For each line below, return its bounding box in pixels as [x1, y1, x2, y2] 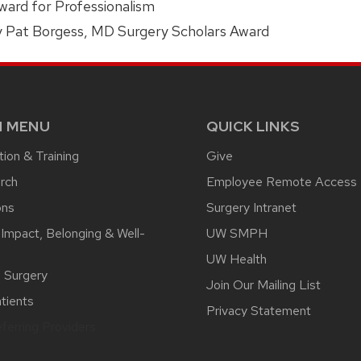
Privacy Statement [206, 301, 311, 319]
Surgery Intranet [206, 198, 297, 216]
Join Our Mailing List [206, 276, 321, 293]
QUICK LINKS [206, 116, 300, 135]
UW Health [206, 250, 267, 268]
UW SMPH [206, 224, 268, 242]
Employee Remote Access [206, 172, 357, 190]
